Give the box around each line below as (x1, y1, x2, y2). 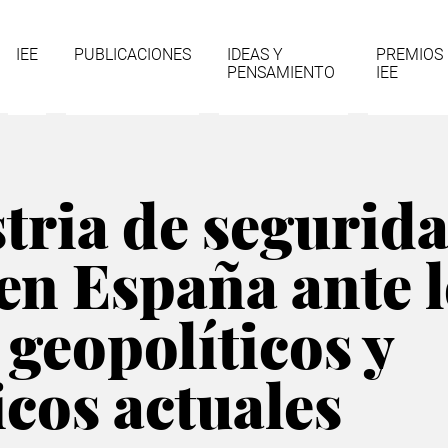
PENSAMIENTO (227, 63, 335, 82)
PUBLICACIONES (74, 45, 191, 64)
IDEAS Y (227, 45, 283, 64)
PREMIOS (376, 45, 443, 64)
